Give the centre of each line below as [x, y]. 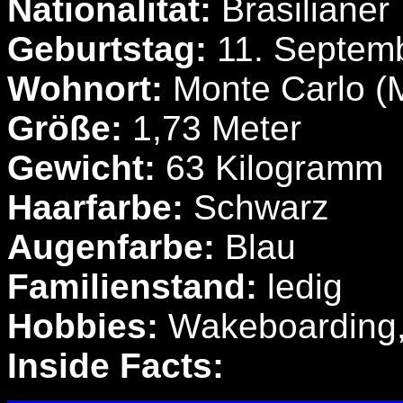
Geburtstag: [112, 49]
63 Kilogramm [269, 168]
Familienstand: [132, 287]
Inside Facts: [116, 366]
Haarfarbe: [100, 208]
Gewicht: [81, 168]
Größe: [65, 129]
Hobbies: [83, 327]
